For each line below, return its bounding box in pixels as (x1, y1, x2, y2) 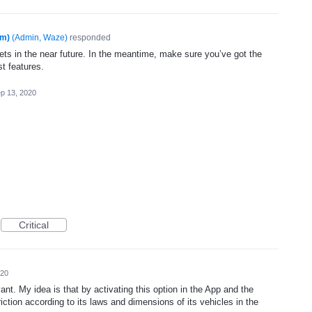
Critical (19, 219, 49, 231)
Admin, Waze (14, 33, 65, 43)
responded (67, 33, 111, 43)
